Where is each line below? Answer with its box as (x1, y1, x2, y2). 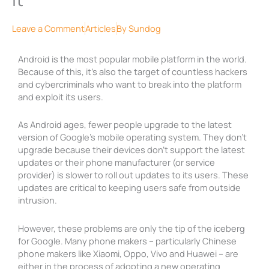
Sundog (127, 22, 161, 34)
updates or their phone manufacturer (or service (18, 156, 215, 169)
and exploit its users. (18, 90, 103, 103)
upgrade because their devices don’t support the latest (18, 144, 245, 156)
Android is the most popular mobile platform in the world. (18, 52, 247, 65)
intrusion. (18, 194, 57, 207)
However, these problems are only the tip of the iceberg (18, 222, 245, 234)
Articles (85, 22, 116, 34)
